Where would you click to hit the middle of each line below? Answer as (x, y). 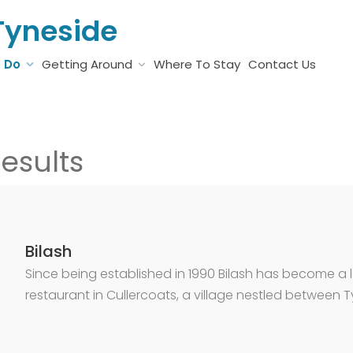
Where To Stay (197, 64)
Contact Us (282, 64)
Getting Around (87, 64)
